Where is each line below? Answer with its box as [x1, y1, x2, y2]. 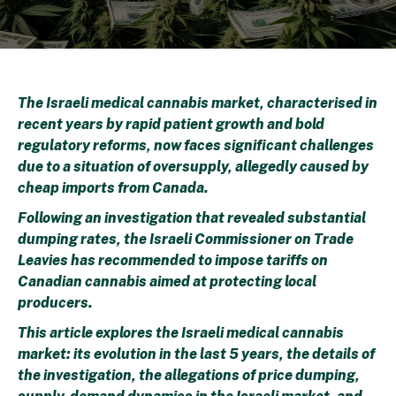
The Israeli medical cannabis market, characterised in [18, 94, 377, 111]
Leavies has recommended [18, 251, 198, 269]
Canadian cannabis [18, 272, 147, 290]
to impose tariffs [198, 251, 311, 269]
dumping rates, [18, 230, 124, 247]
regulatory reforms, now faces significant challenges [18, 136, 374, 154]
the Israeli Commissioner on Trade [124, 230, 354, 247]
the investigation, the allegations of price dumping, [18, 366, 360, 384]
